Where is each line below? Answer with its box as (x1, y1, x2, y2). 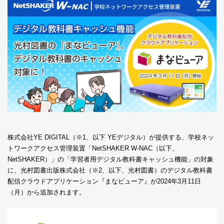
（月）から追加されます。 (7, 188, 85, 196)
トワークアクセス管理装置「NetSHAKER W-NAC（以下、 (7, 144, 178, 152)
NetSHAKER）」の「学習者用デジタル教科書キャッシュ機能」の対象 (7, 155, 213, 163)
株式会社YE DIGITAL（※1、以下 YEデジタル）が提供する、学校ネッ (7, 133, 214, 141)
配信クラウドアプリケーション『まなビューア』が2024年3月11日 (7, 177, 201, 185)
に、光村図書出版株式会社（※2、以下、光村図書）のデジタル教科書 (7, 166, 212, 174)
